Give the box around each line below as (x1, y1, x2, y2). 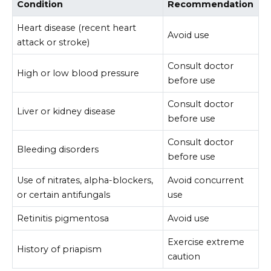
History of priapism (17, 243, 102, 255)
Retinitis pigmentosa (17, 212, 109, 224)
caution (168, 250, 201, 262)
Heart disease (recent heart (17, 22, 137, 33)
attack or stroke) (17, 36, 90, 48)
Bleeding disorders (17, 143, 99, 155)
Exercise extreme (168, 236, 245, 247)
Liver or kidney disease (17, 105, 116, 117)
